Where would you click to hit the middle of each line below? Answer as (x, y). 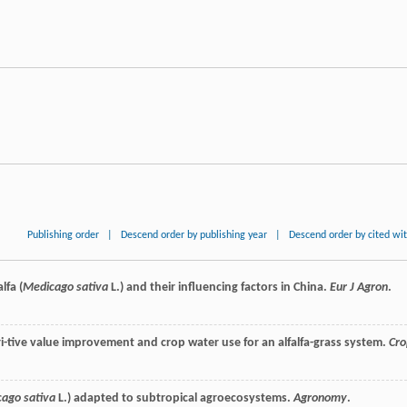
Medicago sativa (65, 287)
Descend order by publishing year (194, 235)
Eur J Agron (359, 287)
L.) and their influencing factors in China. (219, 287)
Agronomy (320, 398)
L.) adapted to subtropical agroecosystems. (174, 398)
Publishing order (64, 235)
